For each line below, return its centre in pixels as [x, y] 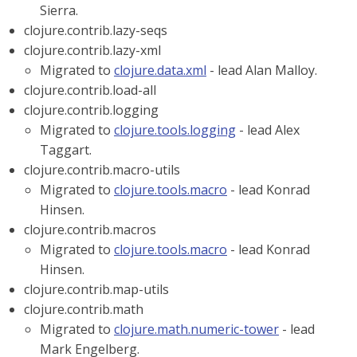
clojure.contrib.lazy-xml [92, 50]
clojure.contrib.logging [91, 110]
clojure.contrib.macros [90, 229]
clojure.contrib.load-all [90, 90]
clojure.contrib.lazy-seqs [96, 30]
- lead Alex [268, 130]
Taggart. [66, 150]
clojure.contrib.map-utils [96, 289]
